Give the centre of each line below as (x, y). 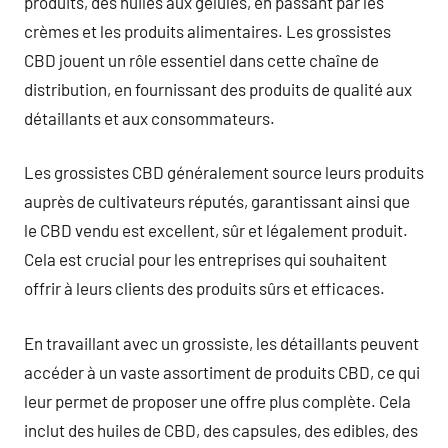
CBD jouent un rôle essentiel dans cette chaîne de (201, 59)
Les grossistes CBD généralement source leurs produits (224, 172)
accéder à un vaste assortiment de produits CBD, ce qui (222, 371)
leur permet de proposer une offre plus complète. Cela (217, 400)
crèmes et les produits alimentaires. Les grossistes (207, 30)
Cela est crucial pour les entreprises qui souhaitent (205, 259)
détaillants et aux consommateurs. (149, 117)
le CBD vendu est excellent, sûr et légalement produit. (216, 230)
